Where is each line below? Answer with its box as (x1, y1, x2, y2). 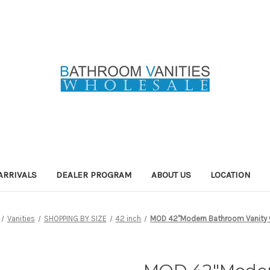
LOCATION (210, 169, 251, 180)
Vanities (7, 213, 35, 223)
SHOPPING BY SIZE (43, 213, 107, 223)
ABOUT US (151, 169, 192, 180)
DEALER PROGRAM (56, 169, 133, 180)
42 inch (115, 213, 142, 223)
